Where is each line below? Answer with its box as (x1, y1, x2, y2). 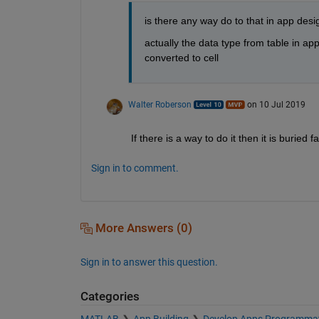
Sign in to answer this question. (80, 256, 218, 268)
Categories (80, 289, 140, 303)
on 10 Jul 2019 (246, 99, 305, 110)
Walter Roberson (127, 99, 192, 110)
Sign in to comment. (90, 162, 179, 174)
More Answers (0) (92, 221, 192, 235)
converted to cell (144, 51, 224, 63)
